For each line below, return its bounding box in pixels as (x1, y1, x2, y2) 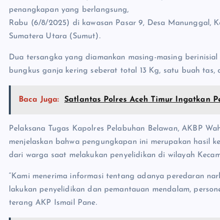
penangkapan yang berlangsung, (9, 6, 129, 14)
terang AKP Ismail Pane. (9, 199, 97, 207)
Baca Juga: (19, 96, 59, 104)
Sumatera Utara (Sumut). (9, 32, 101, 41)
